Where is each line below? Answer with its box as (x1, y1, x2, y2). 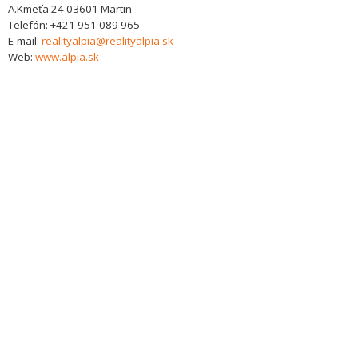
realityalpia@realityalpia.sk (42, 34, 173, 48)
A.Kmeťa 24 (8, 2, 64, 16)
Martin (101, 2, 132, 16)
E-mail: (8, 34, 42, 48)
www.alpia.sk (35, 50, 99, 64)
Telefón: (8, 18, 50, 32)
